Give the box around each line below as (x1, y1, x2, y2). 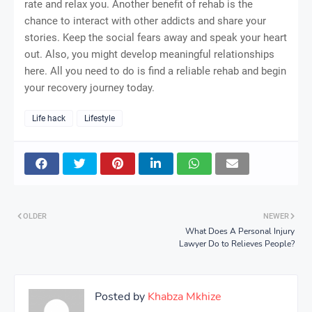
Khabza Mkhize (145, 289, 221, 305)
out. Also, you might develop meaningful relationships (24, 48, 274, 61)
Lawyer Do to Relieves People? (179, 238, 295, 250)
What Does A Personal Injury (185, 226, 295, 237)
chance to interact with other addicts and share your (24, 15, 266, 28)
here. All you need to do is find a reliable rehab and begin (24, 65, 286, 78)
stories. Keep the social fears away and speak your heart (24, 31, 287, 45)
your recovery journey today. (24, 81, 155, 95)
